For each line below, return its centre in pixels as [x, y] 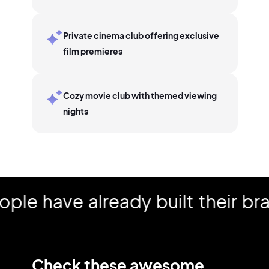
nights [75, 111]
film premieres [92, 51]
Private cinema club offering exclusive [141, 35]
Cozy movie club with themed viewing [140, 95]
